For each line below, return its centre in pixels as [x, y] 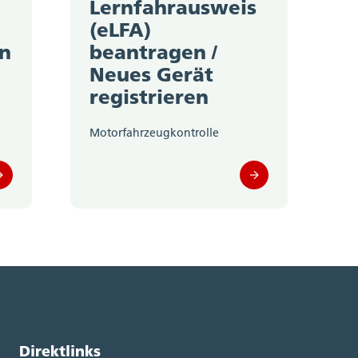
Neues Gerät [151, 75]
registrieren [149, 97]
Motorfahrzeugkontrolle [154, 133]
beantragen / [153, 53]
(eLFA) [120, 30]
